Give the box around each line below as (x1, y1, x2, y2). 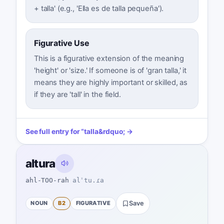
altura (25, 156, 55, 170)
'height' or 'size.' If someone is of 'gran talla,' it (33, 65, 187, 75)
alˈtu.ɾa (72, 176, 104, 184)
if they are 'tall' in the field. (33, 89, 121, 99)
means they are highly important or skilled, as (33, 77, 188, 87)
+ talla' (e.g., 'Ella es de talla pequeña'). (33, 3, 164, 13)
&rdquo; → (98, 127, 133, 136)
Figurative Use (33, 37, 90, 48)
